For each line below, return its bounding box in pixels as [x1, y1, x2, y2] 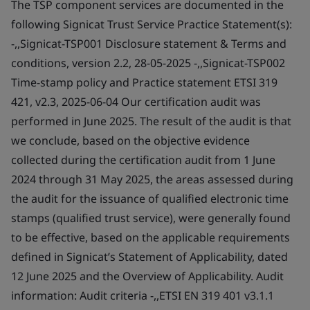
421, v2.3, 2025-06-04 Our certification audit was [11, 93, 261, 109]
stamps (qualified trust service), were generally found [11, 210, 291, 226]
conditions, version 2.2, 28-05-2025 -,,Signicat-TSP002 [11, 55, 285, 71]
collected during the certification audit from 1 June [11, 152, 275, 167]
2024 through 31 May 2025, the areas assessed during [11, 171, 293, 187]
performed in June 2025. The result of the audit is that [11, 113, 291, 129]
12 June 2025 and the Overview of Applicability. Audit [11, 268, 284, 284]
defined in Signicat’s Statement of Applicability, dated [11, 248, 288, 264]
